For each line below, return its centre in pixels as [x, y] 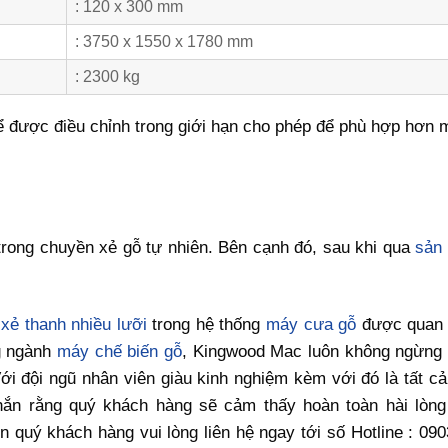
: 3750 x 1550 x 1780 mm [163, 42]
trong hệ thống [206, 324]
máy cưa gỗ [311, 324]
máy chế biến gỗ [119, 351]
